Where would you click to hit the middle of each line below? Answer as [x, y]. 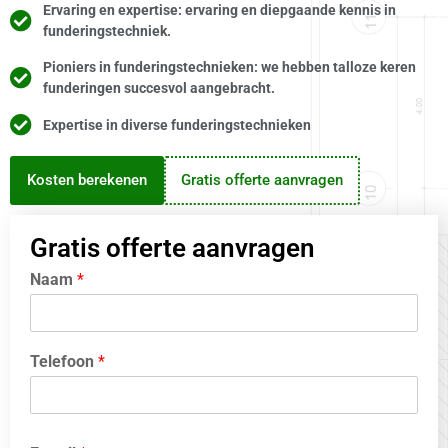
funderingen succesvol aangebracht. [158, 88]
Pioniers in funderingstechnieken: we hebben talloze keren [229, 67]
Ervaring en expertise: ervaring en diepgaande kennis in [219, 10]
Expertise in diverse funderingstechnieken [176, 124]
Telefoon [64, 361]
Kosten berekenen [87, 180]
